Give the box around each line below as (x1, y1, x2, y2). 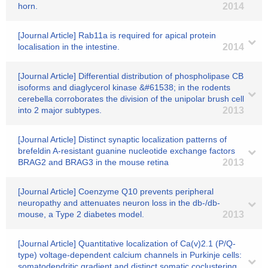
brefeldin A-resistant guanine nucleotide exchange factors (18, 146, 235, 156)
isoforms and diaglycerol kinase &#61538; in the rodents (18, 83, 230, 92)
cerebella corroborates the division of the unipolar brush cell (18, 94, 244, 103)
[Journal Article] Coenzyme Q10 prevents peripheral (18, 187, 214, 196)
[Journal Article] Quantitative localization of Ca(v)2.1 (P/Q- (18, 239, 236, 248)
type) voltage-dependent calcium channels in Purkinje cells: (18, 250, 242, 260)
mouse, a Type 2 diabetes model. (18, 209, 144, 219)
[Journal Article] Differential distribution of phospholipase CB (18, 71, 243, 81)
